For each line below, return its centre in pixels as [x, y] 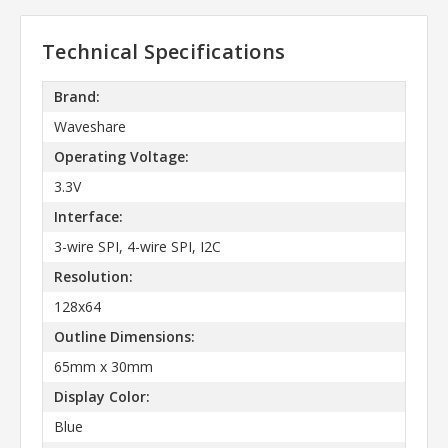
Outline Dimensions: [124, 337]
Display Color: [101, 397]
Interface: [88, 217]
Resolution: [93, 277]
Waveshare [89, 127]
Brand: [76, 97]
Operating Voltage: [121, 157]
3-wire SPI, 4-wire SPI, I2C [137, 247]
